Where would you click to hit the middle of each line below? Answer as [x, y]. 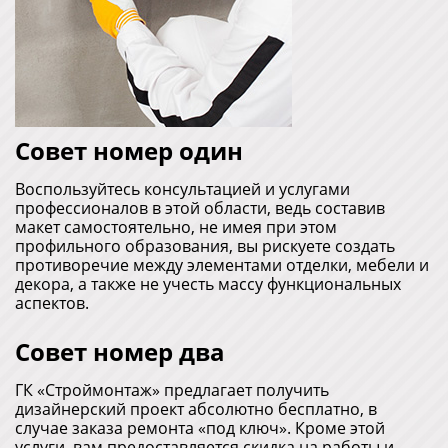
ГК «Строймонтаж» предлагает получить [172, 390]
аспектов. [52, 303]
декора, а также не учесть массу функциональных [208, 284]
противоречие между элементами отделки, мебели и [222, 265]
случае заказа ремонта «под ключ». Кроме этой [200, 428]
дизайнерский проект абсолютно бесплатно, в [196, 409]
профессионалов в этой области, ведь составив [200, 208]
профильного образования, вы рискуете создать [205, 246]
